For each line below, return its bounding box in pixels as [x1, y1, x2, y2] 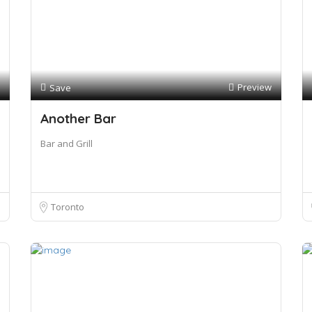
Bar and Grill [40, 137, 93, 150]
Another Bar [40, 110, 116, 127]
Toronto [51, 201, 84, 213]
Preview [237, 81, 272, 93]
